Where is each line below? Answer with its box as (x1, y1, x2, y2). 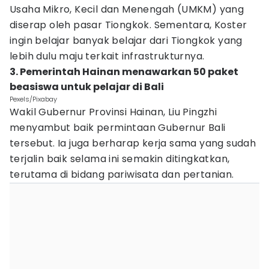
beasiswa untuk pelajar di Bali (10, 80, 164, 94)
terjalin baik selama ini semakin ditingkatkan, (10, 152, 230, 166)
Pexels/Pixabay (10, 94, 57, 104)
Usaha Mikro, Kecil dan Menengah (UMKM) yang (10, 2, 244, 16)
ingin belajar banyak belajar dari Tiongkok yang (10, 34, 243, 47)
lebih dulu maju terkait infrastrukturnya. (10, 49, 205, 63)
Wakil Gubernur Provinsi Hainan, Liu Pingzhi (10, 105, 217, 119)
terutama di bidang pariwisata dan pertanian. (10, 168, 234, 181)
